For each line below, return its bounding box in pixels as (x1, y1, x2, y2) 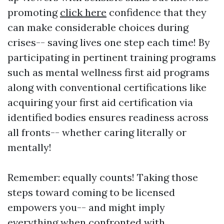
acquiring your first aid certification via (7, 96, 193, 109)
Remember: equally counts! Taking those (7, 171, 198, 184)
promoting (7, 6, 60, 19)
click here (60, 6, 106, 19)
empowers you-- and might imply (7, 201, 165, 214)
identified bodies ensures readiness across (7, 111, 208, 124)
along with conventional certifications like (7, 81, 206, 94)
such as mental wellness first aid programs (7, 66, 209, 79)
